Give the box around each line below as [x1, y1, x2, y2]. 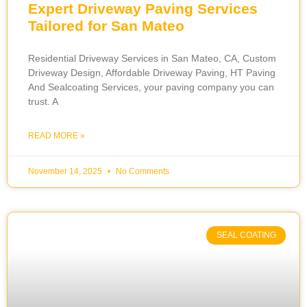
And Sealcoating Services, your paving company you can [28, 82, 274, 93]
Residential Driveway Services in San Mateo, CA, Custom [28, 53, 276, 64]
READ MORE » [28, 131, 85, 141]
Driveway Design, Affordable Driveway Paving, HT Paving [28, 67, 275, 79]
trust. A [28, 96, 58, 108]
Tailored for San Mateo [28, 18, 184, 34]
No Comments [114, 167, 169, 177]
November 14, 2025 [28, 167, 104, 177]
